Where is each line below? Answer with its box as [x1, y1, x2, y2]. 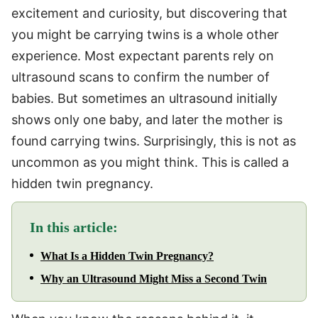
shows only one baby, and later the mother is [11, 111, 283, 127]
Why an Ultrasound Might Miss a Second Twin [40, 272, 267, 285]
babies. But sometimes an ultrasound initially [11, 90, 278, 106]
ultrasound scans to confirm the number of [11, 69, 270, 84]
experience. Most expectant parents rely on [11, 48, 274, 63]
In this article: [30, 219, 118, 235]
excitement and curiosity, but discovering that [11, 5, 287, 21]
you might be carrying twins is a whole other [11, 26, 279, 42]
